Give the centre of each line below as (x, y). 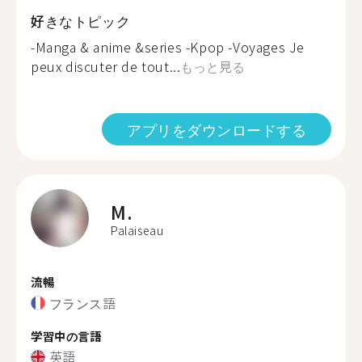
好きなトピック (81, 21)
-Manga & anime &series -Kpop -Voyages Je (168, 47)
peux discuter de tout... (106, 66)
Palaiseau (137, 230)
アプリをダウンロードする (217, 129)
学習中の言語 (66, 335)
